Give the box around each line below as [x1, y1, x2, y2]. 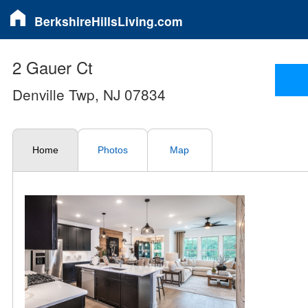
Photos [98, 144, 129, 156]
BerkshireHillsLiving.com [34, 12, 183, 30]
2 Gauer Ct [12, 54, 93, 79]
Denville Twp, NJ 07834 [12, 83, 166, 104]
